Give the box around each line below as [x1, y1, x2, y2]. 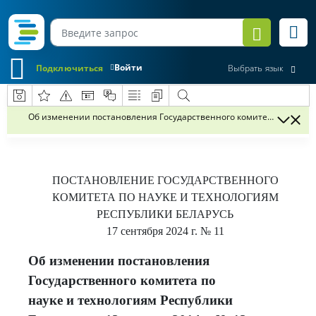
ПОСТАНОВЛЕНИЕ [51, 174, 157, 186]
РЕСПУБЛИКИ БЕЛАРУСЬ [97, 208, 233, 220]
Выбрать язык [227, 62, 284, 75]
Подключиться [36, 61, 104, 74]
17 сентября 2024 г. [106, 225, 197, 237]
